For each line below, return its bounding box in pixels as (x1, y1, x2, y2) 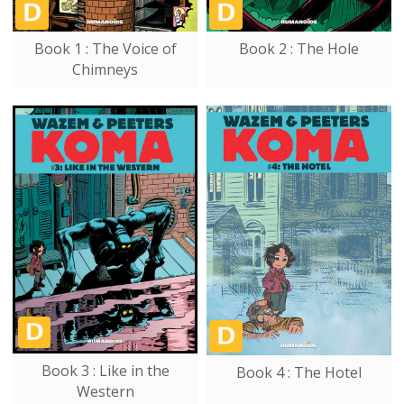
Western (76, 381, 134, 402)
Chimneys (72, 60, 138, 80)
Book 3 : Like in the (41, 361, 170, 381)
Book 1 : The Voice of (33, 39, 177, 60)
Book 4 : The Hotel (236, 363, 362, 383)
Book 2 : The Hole (239, 39, 359, 60)
